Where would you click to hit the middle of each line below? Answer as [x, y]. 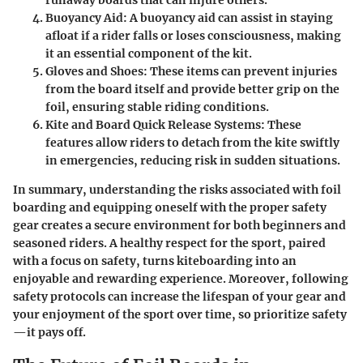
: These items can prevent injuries [240, 71]
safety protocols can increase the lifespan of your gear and [179, 296]
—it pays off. [49, 332]
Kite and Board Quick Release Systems [153, 124]
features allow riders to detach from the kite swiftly [192, 142]
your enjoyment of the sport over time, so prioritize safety [180, 314]
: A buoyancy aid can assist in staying [228, 17]
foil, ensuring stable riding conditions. [157, 107]
